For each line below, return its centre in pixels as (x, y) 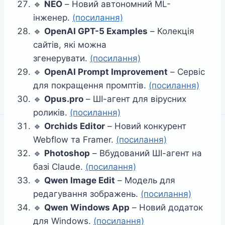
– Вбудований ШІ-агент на (146, 153)
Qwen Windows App (87, 208)
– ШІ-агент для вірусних (135, 99)
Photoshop (67, 153)
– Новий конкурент (146, 126)
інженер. (53, 18)
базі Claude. (59, 167)
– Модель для (145, 181)
